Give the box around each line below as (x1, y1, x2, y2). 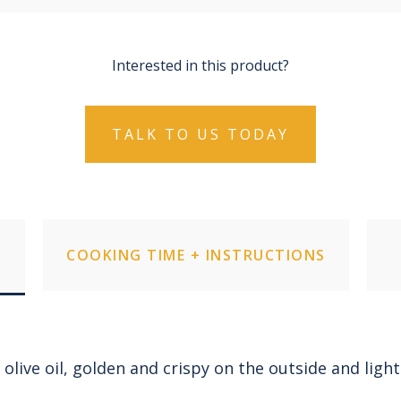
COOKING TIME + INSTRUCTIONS (66, 244, 326, 265)
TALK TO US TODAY (112, 124, 289, 144)
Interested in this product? (112, 55, 289, 75)
